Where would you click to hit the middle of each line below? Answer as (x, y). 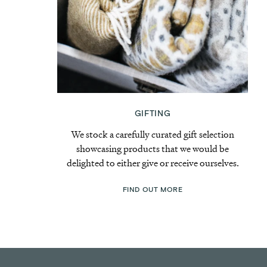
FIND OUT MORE (153, 190)
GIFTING (153, 114)
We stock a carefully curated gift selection (153, 134)
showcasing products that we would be (153, 149)
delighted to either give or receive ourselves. (153, 163)
